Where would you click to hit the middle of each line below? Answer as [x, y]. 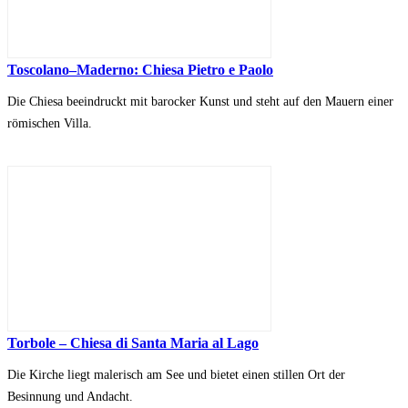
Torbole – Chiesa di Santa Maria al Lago [133, 343]
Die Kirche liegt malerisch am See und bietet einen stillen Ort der [176, 375]
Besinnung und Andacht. [70, 397]
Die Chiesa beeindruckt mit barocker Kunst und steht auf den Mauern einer [200, 102]
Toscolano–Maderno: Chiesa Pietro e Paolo [140, 70]
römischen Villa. [50, 124]
